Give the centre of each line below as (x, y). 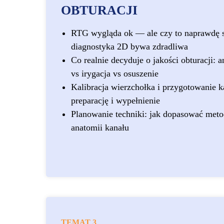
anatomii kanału (100, 127)
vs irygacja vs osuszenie (115, 73)
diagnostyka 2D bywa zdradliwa (129, 46)
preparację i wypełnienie (115, 100)
